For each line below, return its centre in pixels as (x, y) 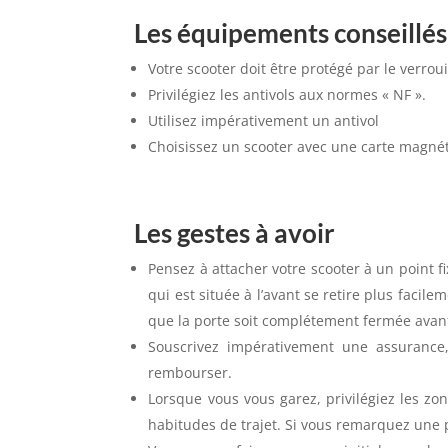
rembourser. (190, 373)
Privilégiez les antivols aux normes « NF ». (287, 95)
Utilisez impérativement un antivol (264, 121)
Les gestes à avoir (235, 233)
